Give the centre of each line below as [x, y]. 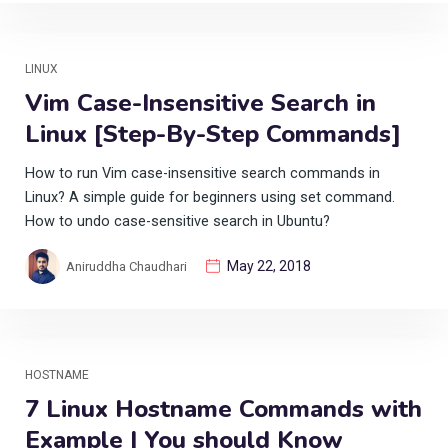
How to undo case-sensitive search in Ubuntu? [177, 221]
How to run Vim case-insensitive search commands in [202, 173]
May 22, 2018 [269, 265]
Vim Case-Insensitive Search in [200, 102]
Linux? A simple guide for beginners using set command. [210, 197]
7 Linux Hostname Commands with [223, 408]
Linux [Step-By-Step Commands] [213, 133]
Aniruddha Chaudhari [126, 266]
